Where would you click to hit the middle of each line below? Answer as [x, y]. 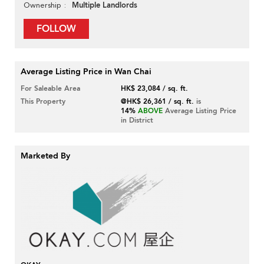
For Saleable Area [50, 89]
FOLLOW [56, 29]
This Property [43, 102]
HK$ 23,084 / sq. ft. [155, 89]
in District [137, 121]
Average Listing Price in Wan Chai [86, 72]
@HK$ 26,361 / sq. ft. [158, 102]
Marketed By [45, 156]
